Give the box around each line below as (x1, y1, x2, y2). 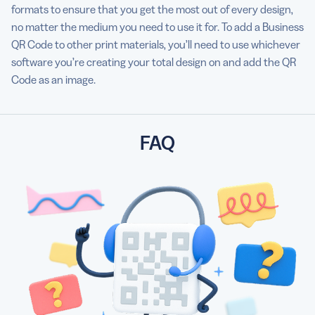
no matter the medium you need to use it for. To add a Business (11, 19, 304, 34)
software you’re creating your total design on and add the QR (11, 54, 296, 69)
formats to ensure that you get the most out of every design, (11, 1, 293, 16)
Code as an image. (11, 72, 96, 86)
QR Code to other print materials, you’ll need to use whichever (11, 37, 300, 51)
